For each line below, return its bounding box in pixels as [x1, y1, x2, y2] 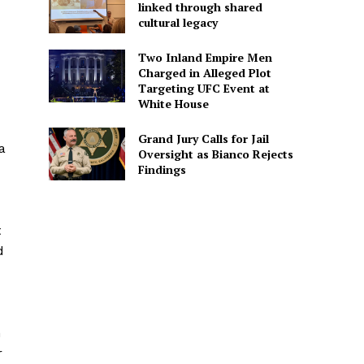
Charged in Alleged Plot [137, 64, 271, 80]
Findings [137, 162, 186, 178]
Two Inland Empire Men [137, 49, 272, 65]
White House [137, 95, 209, 111]
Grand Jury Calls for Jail [137, 131, 269, 147]
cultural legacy [137, 14, 218, 30]
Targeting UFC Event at [137, 80, 270, 96]
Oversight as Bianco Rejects [137, 146, 293, 162]
